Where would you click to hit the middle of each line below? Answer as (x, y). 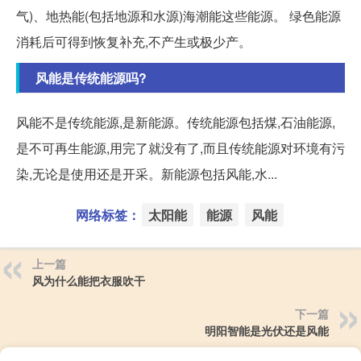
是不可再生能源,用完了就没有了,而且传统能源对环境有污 (180, 147)
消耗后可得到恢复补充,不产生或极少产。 (134, 41)
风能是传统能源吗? (91, 77)
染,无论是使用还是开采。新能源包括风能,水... (147, 173)
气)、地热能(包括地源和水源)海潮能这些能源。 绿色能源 (178, 15)
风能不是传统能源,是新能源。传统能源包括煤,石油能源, (176, 122)
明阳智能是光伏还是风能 (267, 330)
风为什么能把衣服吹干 (89, 280)
